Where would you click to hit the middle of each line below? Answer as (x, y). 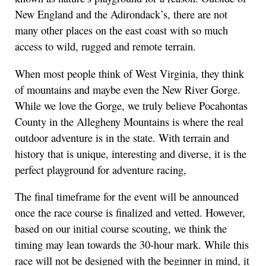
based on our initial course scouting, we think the (121, 229)
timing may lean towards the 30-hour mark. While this (132, 245)
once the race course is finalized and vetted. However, (130, 213)
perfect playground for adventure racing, (101, 170)
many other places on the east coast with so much (121, 31)
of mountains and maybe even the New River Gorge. (128, 89)
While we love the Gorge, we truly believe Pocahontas (131, 105)
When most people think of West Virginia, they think (129, 73)
